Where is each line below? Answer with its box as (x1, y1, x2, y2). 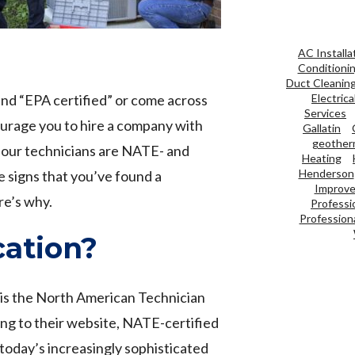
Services (304, 105, 346, 120)
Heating (302, 151, 342, 165)
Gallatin (303, 120, 341, 135)
